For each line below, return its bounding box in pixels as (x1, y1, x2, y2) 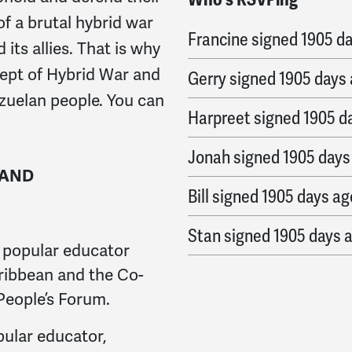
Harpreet (188, 106, 251, 130)
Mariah (188, 302, 237, 326)
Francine (188, 27, 248, 51)
